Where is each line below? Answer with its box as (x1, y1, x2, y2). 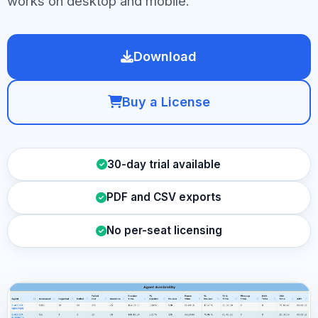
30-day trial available (107, 157, 221, 171)
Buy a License (121, 94, 210, 110)
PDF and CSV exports (106, 190, 222, 204)
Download (133, 49, 197, 65)
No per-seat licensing (106, 224, 222, 238)
